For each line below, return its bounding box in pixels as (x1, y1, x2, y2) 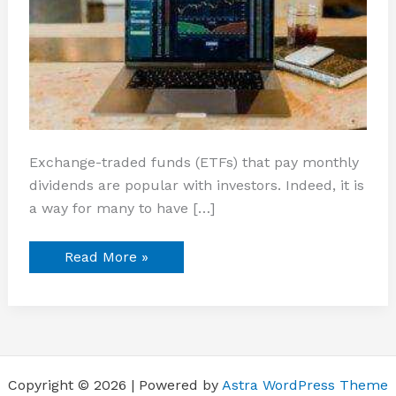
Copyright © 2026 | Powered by (8, 377, 222, 394)
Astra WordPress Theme (222, 377, 388, 394)
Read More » (64, 248, 148, 266)
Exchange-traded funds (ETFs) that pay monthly (28, 154, 359, 171)
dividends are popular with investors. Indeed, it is (28, 177, 364, 194)
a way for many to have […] (28, 200, 215, 217)
